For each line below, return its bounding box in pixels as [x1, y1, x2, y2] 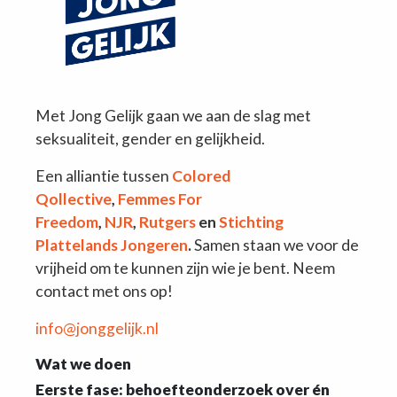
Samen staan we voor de [191, 235, 359, 254]
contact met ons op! [35, 281, 173, 300]
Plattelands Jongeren [35, 235, 188, 254]
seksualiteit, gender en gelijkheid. [35, 128, 265, 148]
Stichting [219, 212, 284, 231]
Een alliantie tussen [35, 166, 172, 185]
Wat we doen [35, 354, 131, 373]
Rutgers [139, 212, 196, 231]
